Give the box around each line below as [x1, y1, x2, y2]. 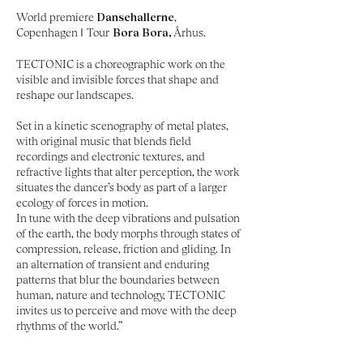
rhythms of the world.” [16, 318, 122, 332]
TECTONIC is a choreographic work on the [16, 57, 225, 70]
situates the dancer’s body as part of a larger [16, 180, 227, 194]
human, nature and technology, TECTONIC [16, 288, 225, 301]
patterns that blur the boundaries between [16, 272, 220, 286]
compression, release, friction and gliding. [16, 241, 218, 255]
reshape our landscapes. [16, 88, 134, 101]
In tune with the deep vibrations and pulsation [16, 211, 240, 224]
